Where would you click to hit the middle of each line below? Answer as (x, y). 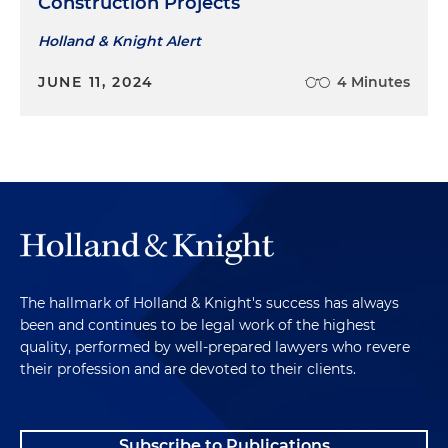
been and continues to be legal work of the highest (198, 324)
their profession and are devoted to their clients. (188, 368)
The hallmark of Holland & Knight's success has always (209, 302)
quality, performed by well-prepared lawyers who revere (215, 346)
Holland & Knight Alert (119, 40)
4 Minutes (373, 81)
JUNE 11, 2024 (96, 81)
